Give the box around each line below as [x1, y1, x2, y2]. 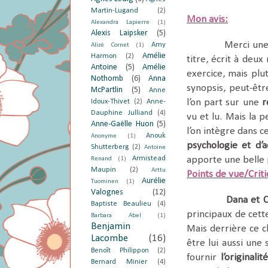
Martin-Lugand [91, 7, 138, 14]
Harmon [91, 52, 117, 60]
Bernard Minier [91, 258, 147, 266]
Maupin [91, 166, 116, 173]
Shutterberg [91, 143, 129, 151]
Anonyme [91, 132, 117, 139]
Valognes [91, 187, 123, 197]
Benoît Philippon [91, 246, 149, 254]
